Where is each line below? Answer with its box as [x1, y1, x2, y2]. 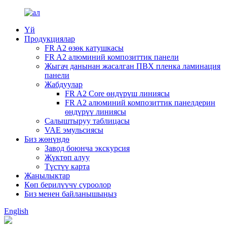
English [4, 207, 28, 215]
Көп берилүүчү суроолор [24, 180, 111, 189]
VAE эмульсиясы [45, 126, 103, 134]
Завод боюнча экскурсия [45, 144, 130, 153]
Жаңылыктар [24, 171, 70, 180]
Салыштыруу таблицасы [45, 117, 130, 125]
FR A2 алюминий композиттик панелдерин [65, 98, 215, 107]
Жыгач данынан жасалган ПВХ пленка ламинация [45, 62, 220, 70]
